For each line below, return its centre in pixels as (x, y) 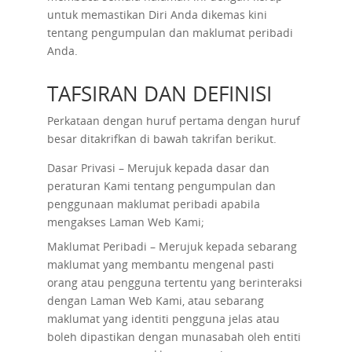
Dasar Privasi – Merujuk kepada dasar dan (158, 168)
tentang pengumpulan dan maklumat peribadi (170, 33)
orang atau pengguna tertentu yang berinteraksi (174, 282)
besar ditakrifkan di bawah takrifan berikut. (161, 139)
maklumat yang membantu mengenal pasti (160, 264)
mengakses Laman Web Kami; (125, 222)
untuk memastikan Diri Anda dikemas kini (157, 15)
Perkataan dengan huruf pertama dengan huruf (173, 121)
